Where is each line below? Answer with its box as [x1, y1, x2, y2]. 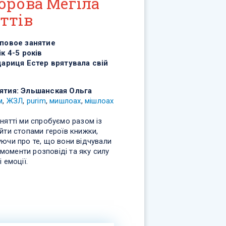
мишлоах [49, 96, 81, 105]
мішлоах [85, 96, 114, 105]
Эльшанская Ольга [21, 86, 92, 95]
